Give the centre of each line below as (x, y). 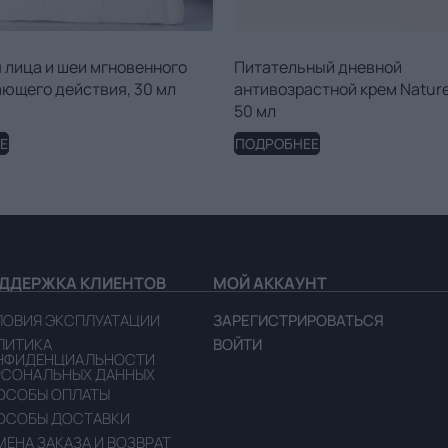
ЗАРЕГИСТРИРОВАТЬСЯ (299, 321)
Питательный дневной (318, 67)
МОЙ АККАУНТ (270, 283)
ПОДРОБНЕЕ (277, 144)
